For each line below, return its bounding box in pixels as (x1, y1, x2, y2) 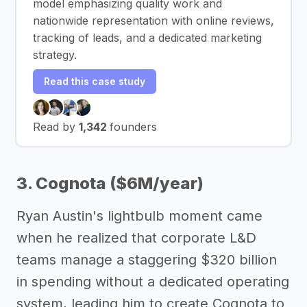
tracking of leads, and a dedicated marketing (33, 30, 262, 45)
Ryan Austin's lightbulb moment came (16, 207, 262, 224)
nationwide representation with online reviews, (33, 13, 274, 27)
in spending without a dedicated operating (16, 273, 289, 290)
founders (110, 119, 157, 134)
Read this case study (44, 75, 145, 87)
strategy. (33, 47, 77, 62)
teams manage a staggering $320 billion (16, 251, 277, 268)
